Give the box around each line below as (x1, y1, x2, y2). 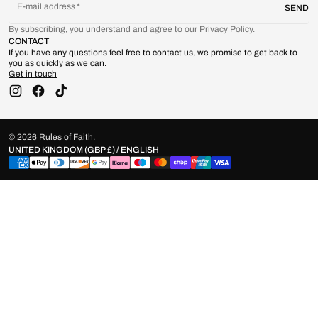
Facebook (37, 89, 76, 100)
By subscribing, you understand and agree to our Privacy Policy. (9, 24, 255, 35)
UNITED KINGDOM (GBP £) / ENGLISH (121, 145, 159, 155)
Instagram (14, 89, 54, 100)
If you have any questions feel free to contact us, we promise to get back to (9, 48, 297, 58)
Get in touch (9, 69, 57, 79)
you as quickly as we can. (9, 58, 106, 69)
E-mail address (17, 1, 76, 12)
